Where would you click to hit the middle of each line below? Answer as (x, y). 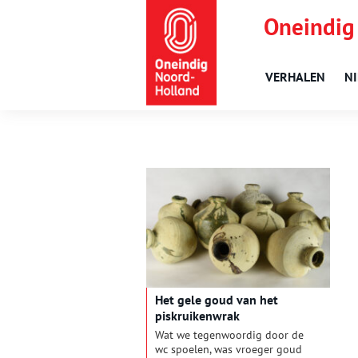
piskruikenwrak (197, 316)
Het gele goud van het (217, 300)
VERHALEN (295, 77)
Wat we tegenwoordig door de (229, 335)
